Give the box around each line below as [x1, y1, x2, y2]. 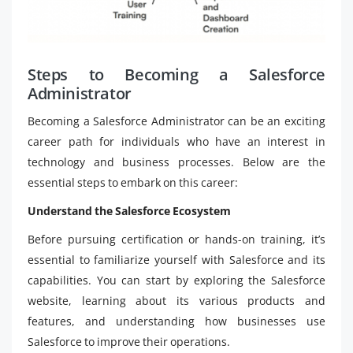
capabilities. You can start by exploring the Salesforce [28, 273, 325, 288]
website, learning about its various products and [28, 293, 325, 308]
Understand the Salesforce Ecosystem [28, 203, 231, 218]
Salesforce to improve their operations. [28, 334, 230, 349]
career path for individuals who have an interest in [28, 134, 325, 149]
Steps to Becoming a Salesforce [28, 64, 325, 85]
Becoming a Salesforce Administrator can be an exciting [28, 113, 325, 128]
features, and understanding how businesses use [28, 314, 325, 329]
